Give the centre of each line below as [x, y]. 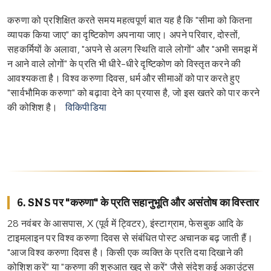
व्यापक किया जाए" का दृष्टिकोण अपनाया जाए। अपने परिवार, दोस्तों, [124, 34]
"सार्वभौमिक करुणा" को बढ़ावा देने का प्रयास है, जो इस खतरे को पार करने [134, 93]
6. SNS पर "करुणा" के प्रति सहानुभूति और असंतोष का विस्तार [138, 202]
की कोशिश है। [33, 107]
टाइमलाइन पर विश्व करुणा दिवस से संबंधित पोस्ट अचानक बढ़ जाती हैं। [130, 238]
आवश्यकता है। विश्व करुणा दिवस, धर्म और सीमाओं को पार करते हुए [124, 78]
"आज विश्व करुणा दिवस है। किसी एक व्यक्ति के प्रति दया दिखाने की [126, 252]
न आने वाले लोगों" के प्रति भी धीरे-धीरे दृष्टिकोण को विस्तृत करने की [124, 64]
